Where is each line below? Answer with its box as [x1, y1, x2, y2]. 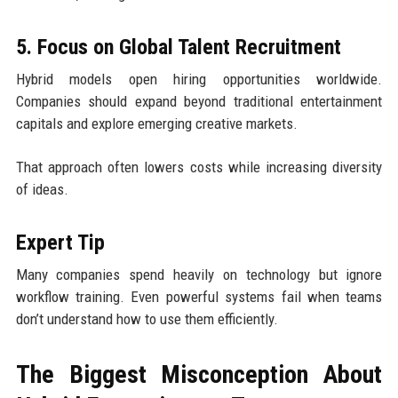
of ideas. [15, 179, 68, 198]
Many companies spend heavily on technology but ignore [15, 265, 383, 283]
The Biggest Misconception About [15, 359, 383, 389]
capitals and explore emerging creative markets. [15, 114, 298, 132]
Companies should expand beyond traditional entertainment [15, 92, 383, 110]
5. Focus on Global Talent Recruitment [15, 34, 341, 60]
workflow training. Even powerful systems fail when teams [15, 287, 383, 306]
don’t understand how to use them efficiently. [15, 309, 278, 328]
